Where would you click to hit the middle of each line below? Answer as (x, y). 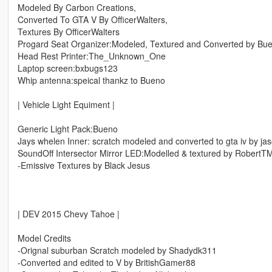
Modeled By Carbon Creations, (76, 8)
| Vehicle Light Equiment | (66, 105)
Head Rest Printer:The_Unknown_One (91, 56)
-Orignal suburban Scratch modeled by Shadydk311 (117, 250)
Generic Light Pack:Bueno (67, 129)
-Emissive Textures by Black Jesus (83, 165)
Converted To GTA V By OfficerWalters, (92, 20)
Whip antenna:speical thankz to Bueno (91, 80)
